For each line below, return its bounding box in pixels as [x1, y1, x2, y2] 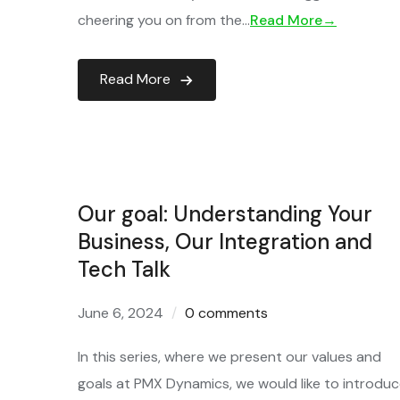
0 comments [185, 304, 268, 322]
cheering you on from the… [78, 11, 250, 29]
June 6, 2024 [78, 304, 163, 322]
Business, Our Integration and [78, 228, 372, 255]
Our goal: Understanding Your [78, 200, 372, 228]
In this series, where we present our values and [78, 347, 381, 366]
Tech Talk [78, 255, 171, 283]
